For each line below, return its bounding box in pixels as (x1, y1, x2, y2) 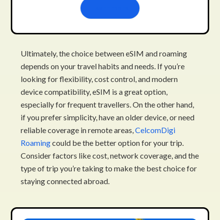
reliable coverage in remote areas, (21, 125, 136, 135)
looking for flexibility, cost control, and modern (21, 74, 178, 83)
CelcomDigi (135, 125, 176, 135)
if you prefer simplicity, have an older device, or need (21, 112, 195, 122)
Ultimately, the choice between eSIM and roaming (21, 48, 188, 58)
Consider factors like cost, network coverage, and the (21, 150, 199, 160)
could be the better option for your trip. (51, 137, 184, 147)
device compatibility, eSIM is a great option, (21, 86, 168, 96)
